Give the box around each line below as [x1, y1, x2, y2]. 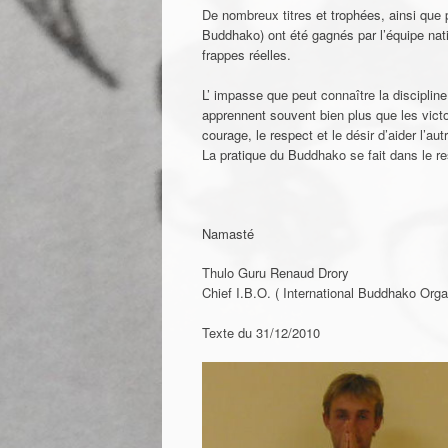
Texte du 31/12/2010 [202, 322, 320, 342]
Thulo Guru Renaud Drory [202, 263, 349, 283]
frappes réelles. [202, 45, 291, 65]
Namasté [202, 223, 254, 243]
